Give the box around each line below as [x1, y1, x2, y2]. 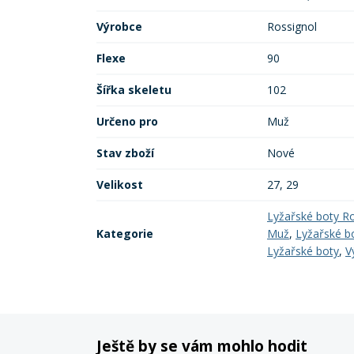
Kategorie [96, 226, 153, 241]
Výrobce [96, 19, 142, 34]
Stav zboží [96, 145, 154, 160]
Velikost [96, 177, 143, 192]
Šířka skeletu [96, 82, 171, 97]
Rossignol [267, 19, 317, 34]
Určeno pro [96, 114, 158, 129]
